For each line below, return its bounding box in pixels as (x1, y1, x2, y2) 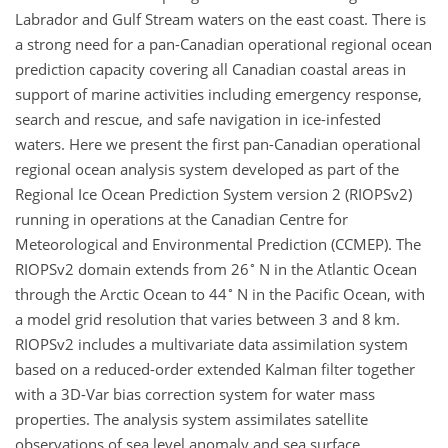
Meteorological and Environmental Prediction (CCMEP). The (15, 234, 421, 254)
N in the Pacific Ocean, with (234, 284, 425, 304)
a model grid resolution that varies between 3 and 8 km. (15, 309, 400, 329)
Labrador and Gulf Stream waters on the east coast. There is (15, 9, 426, 29)
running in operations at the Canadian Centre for (15, 209, 348, 229)
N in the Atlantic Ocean (256, 259, 417, 279)
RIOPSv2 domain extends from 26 (15, 259, 249, 279)
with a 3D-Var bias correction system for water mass (15, 384, 375, 404)
